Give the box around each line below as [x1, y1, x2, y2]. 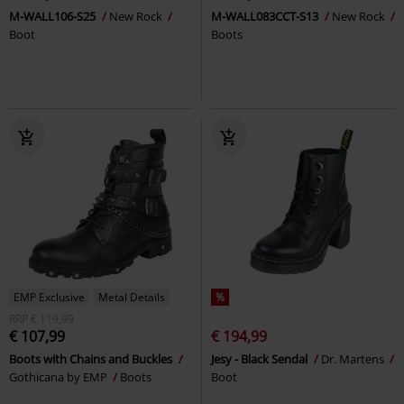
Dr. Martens [321, 350, 387, 367]
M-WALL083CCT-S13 [211, 7, 321, 24]
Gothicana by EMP [9, 368, 110, 385]
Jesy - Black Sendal [211, 350, 310, 367]
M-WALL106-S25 [9, 7, 98, 24]
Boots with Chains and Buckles [9, 350, 175, 367]
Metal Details [98, 289, 165, 305]
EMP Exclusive [14, 289, 85, 305]
